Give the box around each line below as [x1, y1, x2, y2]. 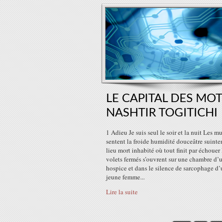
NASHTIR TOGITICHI [106, 107, 218, 119]
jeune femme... [106, 172, 145, 181]
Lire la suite [106, 187, 138, 196]
